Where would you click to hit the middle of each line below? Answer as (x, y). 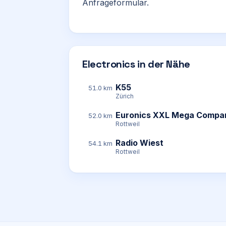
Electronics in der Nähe (136, 64)
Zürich (125, 96)
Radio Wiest (139, 143)
